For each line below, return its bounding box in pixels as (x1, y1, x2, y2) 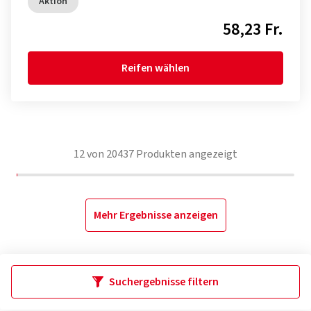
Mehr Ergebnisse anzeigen (93, 208, 218, 224)
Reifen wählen (121, 60, 190, 76)
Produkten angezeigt (134, 146, 237, 162)
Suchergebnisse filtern (109, 274, 219, 290)
